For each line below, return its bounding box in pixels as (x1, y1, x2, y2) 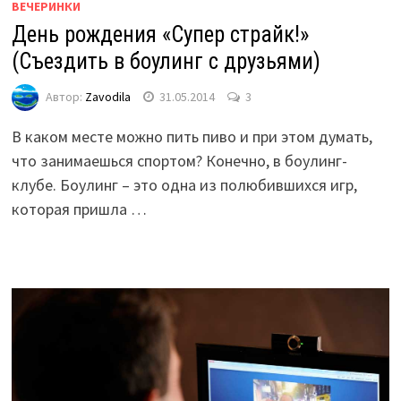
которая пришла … (11, 199, 147, 220)
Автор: (45, 88, 85, 105)
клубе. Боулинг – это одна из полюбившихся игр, (11, 175, 357, 196)
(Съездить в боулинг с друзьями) (11, 48, 320, 75)
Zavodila (84, 88, 131, 105)
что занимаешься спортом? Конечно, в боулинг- (11, 150, 347, 172)
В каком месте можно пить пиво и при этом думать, (11, 126, 372, 148)
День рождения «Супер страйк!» (11, 21, 309, 48)
